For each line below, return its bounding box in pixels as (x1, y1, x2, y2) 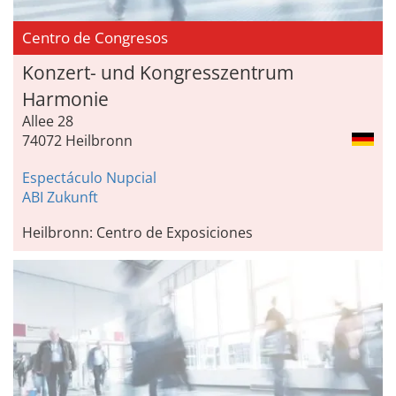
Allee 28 (22, 110, 73, 131)
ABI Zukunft (22, 187, 98, 207)
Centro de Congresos (22, 27, 171, 48)
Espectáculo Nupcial (22, 167, 156, 187)
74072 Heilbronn (22, 130, 133, 150)
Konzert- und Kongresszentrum (22, 59, 293, 85)
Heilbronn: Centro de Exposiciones (22, 222, 253, 242)
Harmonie (22, 86, 109, 111)
